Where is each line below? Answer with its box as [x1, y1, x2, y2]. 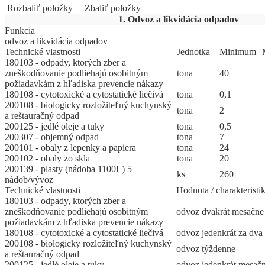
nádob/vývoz [5, 174, 53, 185]
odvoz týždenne [176, 244, 235, 254]
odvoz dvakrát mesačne [176, 206, 264, 217]
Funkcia [5, 25, 35, 36]
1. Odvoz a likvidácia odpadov [116, 14, 239, 25]
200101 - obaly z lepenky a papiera [5, 143, 136, 153]
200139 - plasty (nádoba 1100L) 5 [5, 164, 132, 174]
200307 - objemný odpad [5, 132, 99, 143]
